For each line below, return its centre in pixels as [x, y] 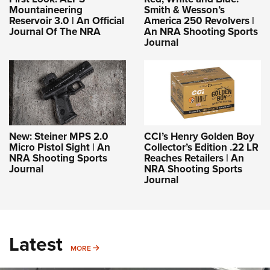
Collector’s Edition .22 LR [201, 148]
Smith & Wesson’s [184, 10]
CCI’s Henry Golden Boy [199, 137]
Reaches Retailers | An [194, 159]
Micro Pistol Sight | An [60, 148]
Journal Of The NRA [55, 31]
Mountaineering [46, 10]
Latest [36, 244]
